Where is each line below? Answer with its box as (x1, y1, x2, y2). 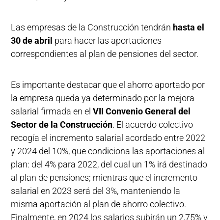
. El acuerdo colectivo (112, 119, 193, 130)
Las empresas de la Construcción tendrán (11, 22, 173, 32)
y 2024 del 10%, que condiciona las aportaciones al (11, 145, 205, 156)
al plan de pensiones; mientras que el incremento (11, 172, 198, 183)
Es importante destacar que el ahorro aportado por (11, 79, 205, 90)
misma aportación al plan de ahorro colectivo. (11, 198, 187, 209)
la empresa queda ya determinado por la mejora (11, 92, 195, 103)
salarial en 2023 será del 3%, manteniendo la (11, 185, 181, 196)
